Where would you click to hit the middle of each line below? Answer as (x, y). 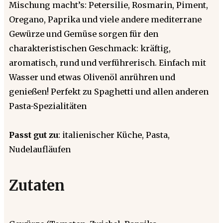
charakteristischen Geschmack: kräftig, (90, 48)
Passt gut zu (34, 135)
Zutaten (37, 185)
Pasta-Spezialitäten (48, 106)
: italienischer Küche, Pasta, (114, 135)
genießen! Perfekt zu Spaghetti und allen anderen (109, 91)
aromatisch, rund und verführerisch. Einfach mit (108, 62)
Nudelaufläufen (40, 149)
